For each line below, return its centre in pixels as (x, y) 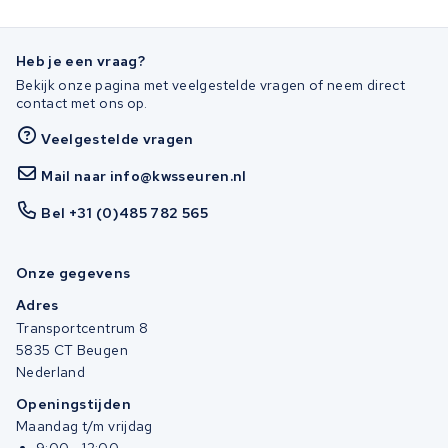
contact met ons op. (82, 103)
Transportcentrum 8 (82, 327)
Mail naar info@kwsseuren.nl (144, 175)
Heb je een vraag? (80, 60)
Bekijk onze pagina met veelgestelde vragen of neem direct (210, 85)
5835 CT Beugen (72, 349)
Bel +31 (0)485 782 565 (124, 212)
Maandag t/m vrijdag (84, 426)
